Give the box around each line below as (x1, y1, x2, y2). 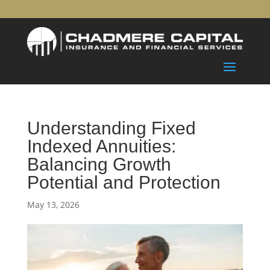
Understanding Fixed (27, 118, 196, 139)
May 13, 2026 (27, 199, 80, 211)
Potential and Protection (27, 172, 221, 193)
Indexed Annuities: (27, 136, 176, 157)
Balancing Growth (27, 154, 171, 175)
